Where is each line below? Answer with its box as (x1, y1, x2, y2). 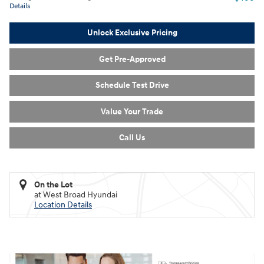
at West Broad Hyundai (34, 190, 117, 200)
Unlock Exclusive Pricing (87, 28, 177, 38)
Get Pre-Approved (98, 54, 166, 64)
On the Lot (34, 180, 72, 190)
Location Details (34, 200, 92, 210)
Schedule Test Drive (95, 80, 169, 91)
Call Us (119, 133, 145, 143)
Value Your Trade (101, 106, 163, 117)
